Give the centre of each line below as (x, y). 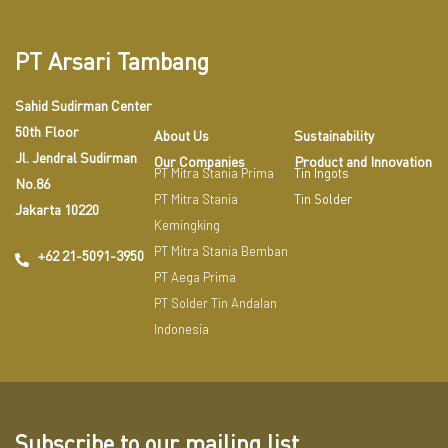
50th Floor (47, 132)
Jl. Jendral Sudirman (76, 158)
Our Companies (200, 162)
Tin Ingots (321, 173)
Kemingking (187, 225)
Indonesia (182, 329)
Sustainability (333, 136)
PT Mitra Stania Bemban (221, 251)
